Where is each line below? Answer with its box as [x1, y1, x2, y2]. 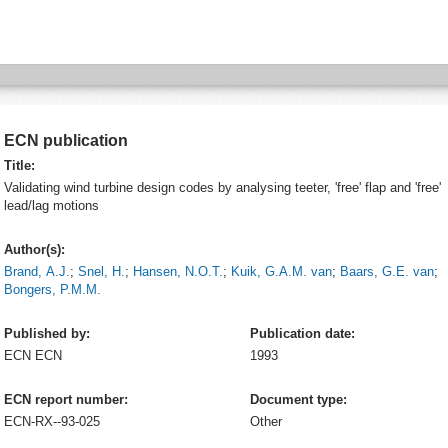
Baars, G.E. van [340, 264, 434, 279]
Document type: [250, 392, 347, 407]
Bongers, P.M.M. [4, 282, 101, 297]
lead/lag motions [4, 198, 99, 213]
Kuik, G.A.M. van [231, 264, 332, 279]
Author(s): [4, 242, 65, 257]
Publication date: [250, 326, 355, 341]
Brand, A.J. [4, 264, 70, 279]
